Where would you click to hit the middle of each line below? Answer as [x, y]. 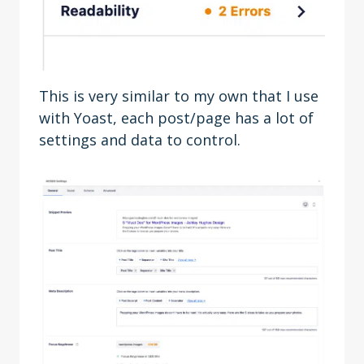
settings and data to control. [144, 140]
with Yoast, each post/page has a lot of [176, 118]
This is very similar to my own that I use [179, 96]
